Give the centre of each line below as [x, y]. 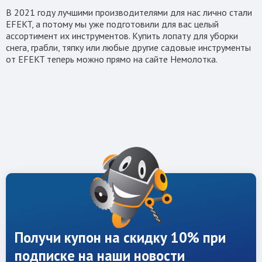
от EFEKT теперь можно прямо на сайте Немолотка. [114, 59]
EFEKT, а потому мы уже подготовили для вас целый [112, 24]
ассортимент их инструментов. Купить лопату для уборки [122, 36]
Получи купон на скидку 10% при [120, 238]
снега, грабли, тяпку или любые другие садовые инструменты [128, 48]
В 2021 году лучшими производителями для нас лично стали [129, 13]
